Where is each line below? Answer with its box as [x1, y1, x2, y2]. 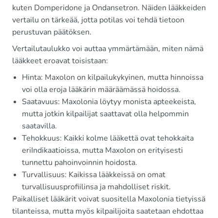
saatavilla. [22, 121, 57, 131]
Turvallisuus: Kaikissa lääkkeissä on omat [22, 169, 165, 180]
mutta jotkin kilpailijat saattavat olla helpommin [22, 109, 189, 119]
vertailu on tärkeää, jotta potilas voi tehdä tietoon [12, 15, 184, 25]
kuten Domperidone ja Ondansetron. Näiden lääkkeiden [12, 2, 206, 13]
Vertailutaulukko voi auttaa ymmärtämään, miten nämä [12, 43, 203, 54]
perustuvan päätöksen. [12, 27, 91, 37]
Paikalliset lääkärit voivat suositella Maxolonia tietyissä [12, 194, 205, 204]
